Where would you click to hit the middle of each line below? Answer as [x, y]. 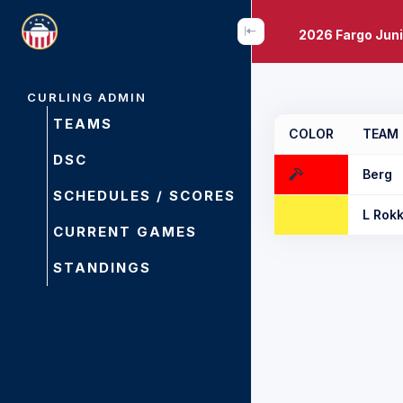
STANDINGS [102, 268]
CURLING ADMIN [87, 97]
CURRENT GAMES [125, 232]
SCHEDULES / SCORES [144, 196]
